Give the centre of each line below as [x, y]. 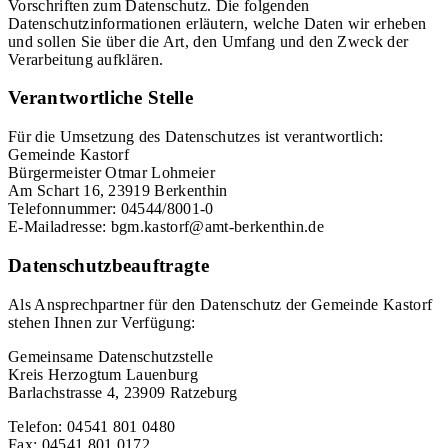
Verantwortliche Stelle [101, 98]
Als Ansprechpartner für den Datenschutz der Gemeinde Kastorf [220, 304]
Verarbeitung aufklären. [86, 59]
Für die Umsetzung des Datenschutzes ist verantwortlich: [196, 137]
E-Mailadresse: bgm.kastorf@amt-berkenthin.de [166, 227]
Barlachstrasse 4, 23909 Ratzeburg [123, 392]
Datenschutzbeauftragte [109, 265]
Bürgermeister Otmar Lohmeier [111, 173]
